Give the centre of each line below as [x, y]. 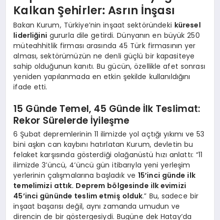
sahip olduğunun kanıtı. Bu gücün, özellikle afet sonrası [109, 66]
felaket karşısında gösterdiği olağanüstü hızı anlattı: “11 [108, 154]
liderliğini [30, 35]
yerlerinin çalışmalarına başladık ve [76, 175]
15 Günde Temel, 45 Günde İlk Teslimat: [107, 109]
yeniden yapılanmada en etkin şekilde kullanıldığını [102, 76]
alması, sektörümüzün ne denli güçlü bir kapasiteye [104, 56]
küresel [187, 25]
